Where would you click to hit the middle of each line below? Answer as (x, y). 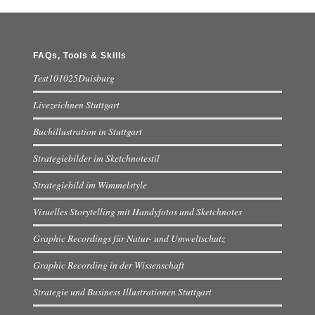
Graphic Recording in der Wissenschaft (108, 265)
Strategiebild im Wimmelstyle (90, 185)
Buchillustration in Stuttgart (87, 131)
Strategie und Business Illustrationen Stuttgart (122, 292)
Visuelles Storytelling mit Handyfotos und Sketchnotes (137, 212)
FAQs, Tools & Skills (79, 56)
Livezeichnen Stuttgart (76, 105)
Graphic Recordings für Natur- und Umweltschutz (129, 238)
